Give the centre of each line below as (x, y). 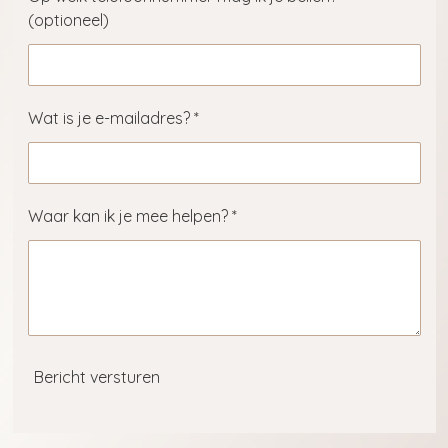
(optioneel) (68, 20)
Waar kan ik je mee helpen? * (132, 216)
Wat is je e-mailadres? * (113, 118)
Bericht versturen (96, 376)
